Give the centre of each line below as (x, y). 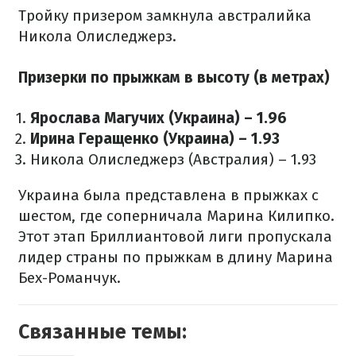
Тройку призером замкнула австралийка (165, 16)
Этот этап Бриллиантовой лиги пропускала (175, 236)
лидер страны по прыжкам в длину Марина (176, 257)
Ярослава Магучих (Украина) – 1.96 (159, 118)
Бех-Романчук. (70, 277)
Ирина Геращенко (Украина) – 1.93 (155, 138)
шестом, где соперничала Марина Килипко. (176, 215)
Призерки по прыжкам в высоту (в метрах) (174, 77)
